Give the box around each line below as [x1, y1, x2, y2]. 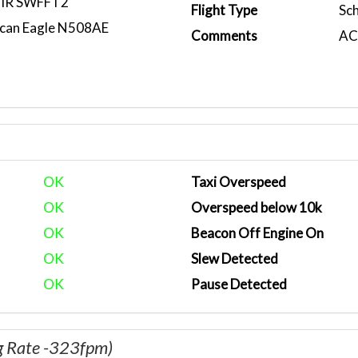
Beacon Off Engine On [191, 225, 324, 241]
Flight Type [191, 2, 257, 18]
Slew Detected [191, 250, 278, 267]
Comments [191, 27, 257, 44]
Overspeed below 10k [191, 199, 322, 216]
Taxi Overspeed [191, 173, 286, 190]
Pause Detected [191, 276, 287, 292]
